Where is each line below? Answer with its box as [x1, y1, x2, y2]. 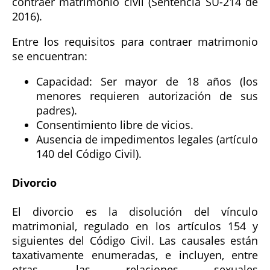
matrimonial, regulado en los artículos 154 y [12, 218, 258, 233]
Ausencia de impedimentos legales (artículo [36, 131, 258, 146]
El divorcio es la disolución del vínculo [12, 204, 258, 219]
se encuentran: [12, 48, 87, 63]
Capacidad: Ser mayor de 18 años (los [36, 74, 258, 89]
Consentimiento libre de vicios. [36, 117, 193, 132]
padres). [36, 102, 77, 118]
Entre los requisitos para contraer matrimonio [12, 34, 258, 49]
